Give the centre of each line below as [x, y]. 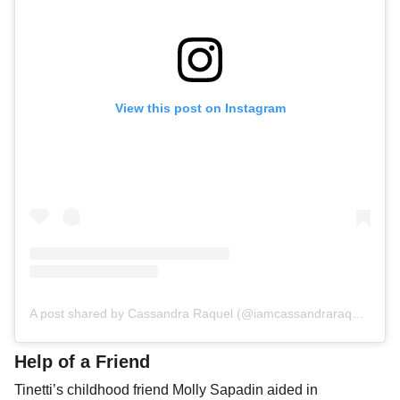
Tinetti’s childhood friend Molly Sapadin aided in [166, 390]
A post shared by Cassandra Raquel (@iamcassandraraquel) [358, 314]
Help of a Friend [82, 362]
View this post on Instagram [200, 108]
